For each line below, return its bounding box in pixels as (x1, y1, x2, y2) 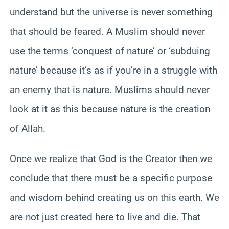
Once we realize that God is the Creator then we (10, 152, 212, 165)
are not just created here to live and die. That (10, 211, 200, 223)
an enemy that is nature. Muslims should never (10, 83, 210, 96)
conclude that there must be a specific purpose (10, 172, 212, 184)
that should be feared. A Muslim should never (10, 25, 205, 37)
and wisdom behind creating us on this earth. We (10, 191, 219, 203)
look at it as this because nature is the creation (10, 103, 210, 115)
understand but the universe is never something (10, 6, 213, 18)
